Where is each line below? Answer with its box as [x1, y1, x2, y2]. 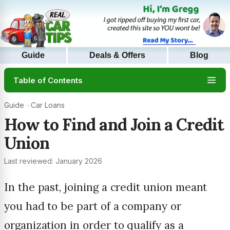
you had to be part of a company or [4, 199, 181, 214]
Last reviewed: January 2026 [4, 157, 102, 166]
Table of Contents [13, 75, 83, 85]
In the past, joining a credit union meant [4, 180, 207, 195]
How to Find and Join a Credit [4, 114, 224, 136]
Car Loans [31, 101, 65, 110]
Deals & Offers [89, 51, 145, 60]
